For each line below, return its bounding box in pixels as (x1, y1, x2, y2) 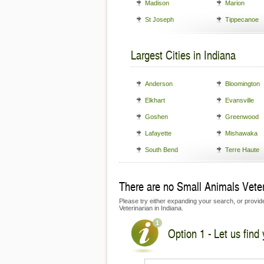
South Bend (145, 146, 178, 153)
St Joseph (145, 16, 174, 23)
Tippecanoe (225, 16, 259, 23)
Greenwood (225, 113, 259, 120)
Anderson (145, 80, 173, 87)
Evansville (225, 97, 254, 104)
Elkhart (145, 97, 165, 104)
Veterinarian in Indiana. (119, 204, 183, 212)
